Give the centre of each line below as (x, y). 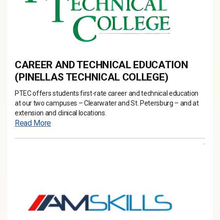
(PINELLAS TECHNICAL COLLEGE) (92, 77)
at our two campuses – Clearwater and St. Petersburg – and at (107, 103)
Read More (33, 123)
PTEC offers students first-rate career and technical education (107, 93)
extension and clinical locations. (61, 113)
